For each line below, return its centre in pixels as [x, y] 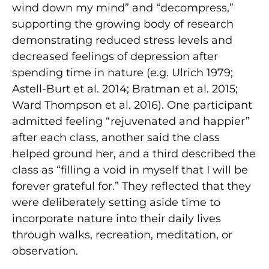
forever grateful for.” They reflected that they [131, 186]
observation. [45, 251]
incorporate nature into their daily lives [116, 218]
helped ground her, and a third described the [134, 153]
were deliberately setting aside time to [116, 202]
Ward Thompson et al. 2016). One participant [132, 105]
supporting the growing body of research [123, 24]
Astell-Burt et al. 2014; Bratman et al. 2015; [125, 89]
